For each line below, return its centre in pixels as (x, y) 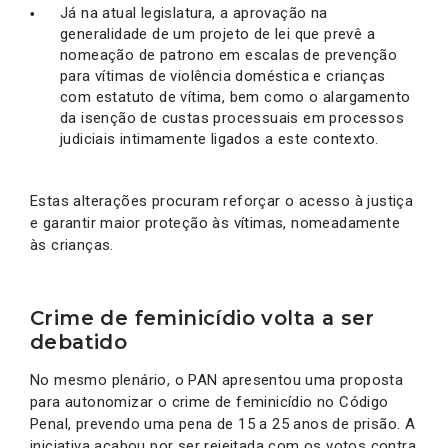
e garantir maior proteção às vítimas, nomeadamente (215, 222)
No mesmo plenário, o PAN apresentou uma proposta (217, 379)
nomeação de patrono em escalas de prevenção (229, 54)
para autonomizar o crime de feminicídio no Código (209, 401)
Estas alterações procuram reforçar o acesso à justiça (222, 200)
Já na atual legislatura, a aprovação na (194, 12)
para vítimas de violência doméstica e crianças (223, 75)
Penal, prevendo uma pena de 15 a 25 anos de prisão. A (223, 423)
